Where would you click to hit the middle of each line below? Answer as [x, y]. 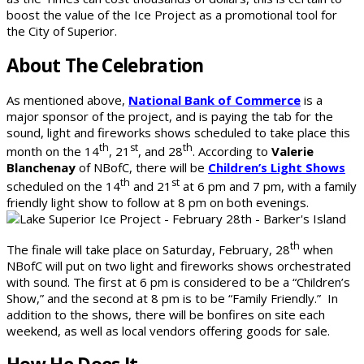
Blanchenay [41, 167]
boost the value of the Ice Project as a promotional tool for [172, 15]
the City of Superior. [62, 31]
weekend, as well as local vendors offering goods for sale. [168, 330]
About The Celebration [105, 66]
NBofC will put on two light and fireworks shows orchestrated [179, 265]
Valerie [292, 151]
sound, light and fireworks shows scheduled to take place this [178, 132]
